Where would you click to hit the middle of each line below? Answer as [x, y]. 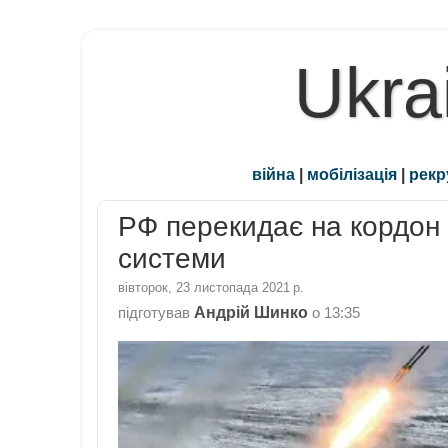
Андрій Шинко [251, 311]
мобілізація [352, 174]
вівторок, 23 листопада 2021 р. [211, 287]
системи [172, 259]
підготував [156, 312]
